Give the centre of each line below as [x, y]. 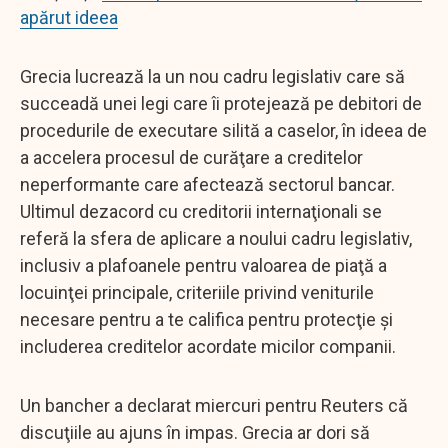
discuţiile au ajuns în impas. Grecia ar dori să [195, 432]
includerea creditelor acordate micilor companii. [208, 346]
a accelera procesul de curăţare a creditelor [191, 157]
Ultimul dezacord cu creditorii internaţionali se [201, 211]
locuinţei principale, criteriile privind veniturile [197, 292]
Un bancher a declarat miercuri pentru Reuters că [214, 405]
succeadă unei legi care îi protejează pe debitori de [221, 103]
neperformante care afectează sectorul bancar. [207, 184]
